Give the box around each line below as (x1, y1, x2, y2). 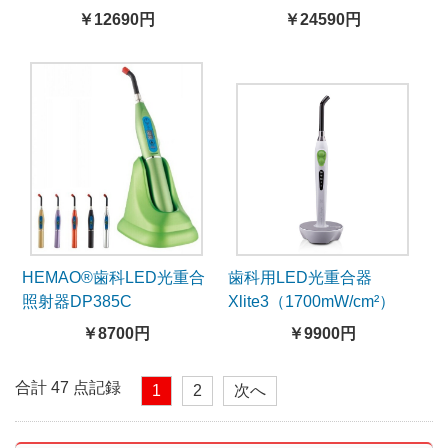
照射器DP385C (22, 292, 132, 310)
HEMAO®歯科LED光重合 (22, 268, 205, 286)
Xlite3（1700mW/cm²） (228, 292, 396, 310)
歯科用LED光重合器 (228, 268, 373, 286)
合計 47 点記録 (15, 378, 121, 396)
